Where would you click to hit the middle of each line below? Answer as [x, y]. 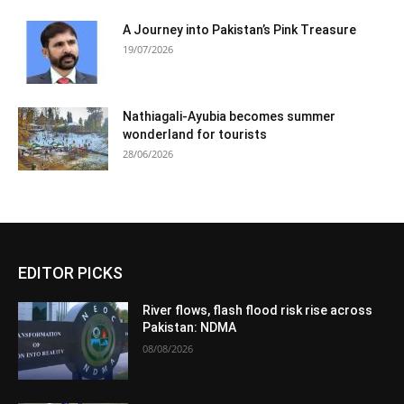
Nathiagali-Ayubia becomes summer [229, 117]
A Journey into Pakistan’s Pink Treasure [239, 30]
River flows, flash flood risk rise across [258, 311]
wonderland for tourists [195, 135]
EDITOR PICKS [70, 273]
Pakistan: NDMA [190, 328]
